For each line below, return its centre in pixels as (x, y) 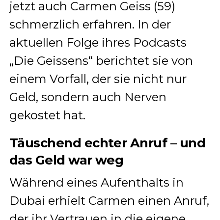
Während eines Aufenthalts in (96, 182)
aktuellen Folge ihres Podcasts (98, 42)
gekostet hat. (47, 115)
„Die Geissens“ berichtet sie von (101, 60)
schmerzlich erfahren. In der (90, 24)
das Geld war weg (66, 160)
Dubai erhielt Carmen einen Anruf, (109, 200)
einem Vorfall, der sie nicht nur (98, 79)
